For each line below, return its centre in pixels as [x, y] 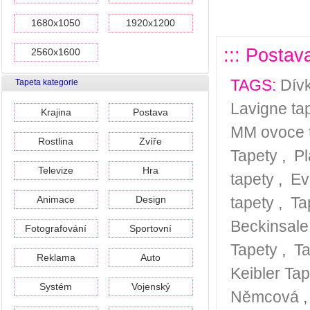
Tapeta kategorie [47, 82]
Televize [56, 170]
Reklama [56, 257]
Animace [56, 199]
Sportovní [151, 228]
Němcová [265, 297]
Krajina [56, 112]
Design [151, 199]
